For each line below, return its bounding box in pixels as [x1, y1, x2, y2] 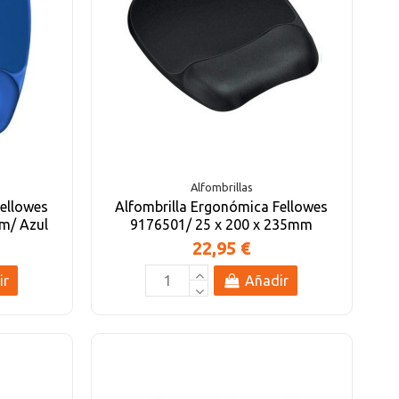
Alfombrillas [190, 181, 253, 194]
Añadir [244, 273, 289, 289]
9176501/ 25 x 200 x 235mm [130, 216, 313, 232]
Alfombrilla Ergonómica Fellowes [115, 198, 329, 215]
